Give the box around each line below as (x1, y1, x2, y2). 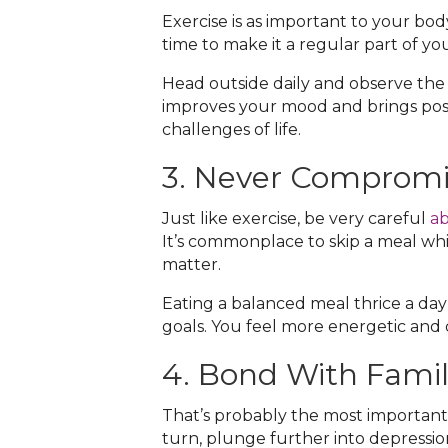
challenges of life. (162, 120, 301, 140)
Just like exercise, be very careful (162, 209, 430, 229)
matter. (162, 255, 221, 275)
